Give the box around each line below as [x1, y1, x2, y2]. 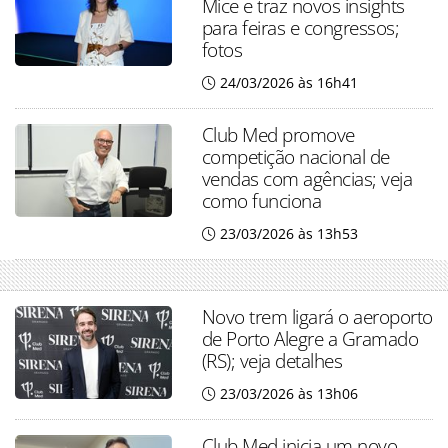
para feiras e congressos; [201, 14, 400, 42]
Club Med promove [201, 121, 355, 149]
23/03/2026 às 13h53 [219, 224, 358, 244]
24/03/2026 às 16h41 [219, 73, 358, 93]
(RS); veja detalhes [201, 347, 343, 375]
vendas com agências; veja [201, 165, 413, 193]
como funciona [201, 187, 322, 215]
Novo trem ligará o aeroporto [201, 303, 433, 331]
